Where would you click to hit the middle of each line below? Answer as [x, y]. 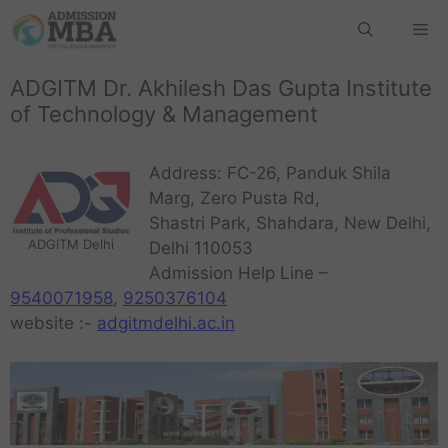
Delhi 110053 [201, 248]
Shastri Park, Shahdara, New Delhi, [290, 223]
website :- [53, 323]
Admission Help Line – [238, 273]
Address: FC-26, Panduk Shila [270, 173]
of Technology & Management [164, 114]
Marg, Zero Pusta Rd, [234, 198]
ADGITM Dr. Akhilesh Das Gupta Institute [221, 88]
